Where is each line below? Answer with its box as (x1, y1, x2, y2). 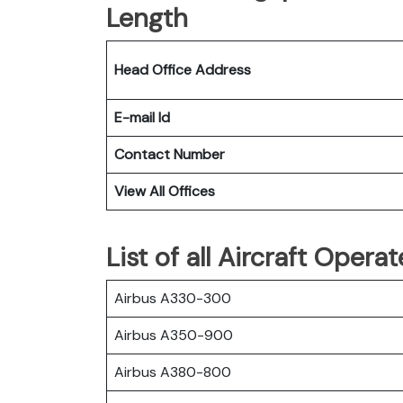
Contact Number (114, 144, 225, 164)
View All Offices (114, 181, 215, 201)
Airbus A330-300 (114, 288, 231, 308)
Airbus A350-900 (114, 325, 233, 345)
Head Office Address (114, 59, 251, 79)
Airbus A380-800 (114, 362, 231, 381)
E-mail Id (114, 107, 170, 127)
